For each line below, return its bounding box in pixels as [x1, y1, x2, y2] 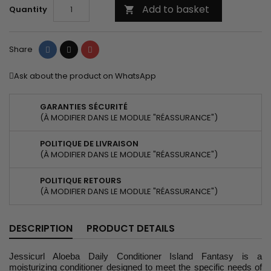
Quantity [9, 4, 47, 16]
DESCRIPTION [9, 221, 73, 236]
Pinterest [92, 43, 126, 55]
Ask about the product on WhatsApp [14, 70, 156, 82]
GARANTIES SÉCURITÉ [40, 101, 128, 113]
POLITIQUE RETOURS [40, 175, 122, 187]
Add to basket [142, 2, 209, 17]
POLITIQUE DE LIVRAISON [40, 138, 139, 150]
